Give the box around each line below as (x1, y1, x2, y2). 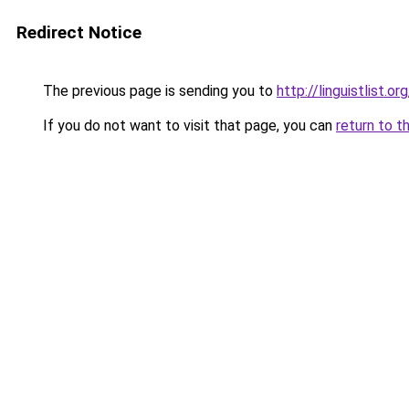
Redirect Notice (16, 22, 142, 43)
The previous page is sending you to (39, 82, 277, 100)
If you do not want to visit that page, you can (39, 117, 336, 134)
